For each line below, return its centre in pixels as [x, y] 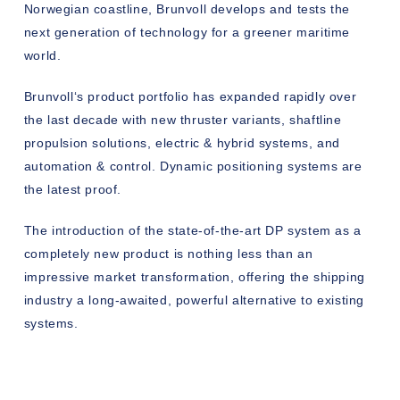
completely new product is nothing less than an [168, 253]
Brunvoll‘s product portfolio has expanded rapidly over [190, 96]
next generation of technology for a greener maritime [187, 32]
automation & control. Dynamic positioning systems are [193, 166]
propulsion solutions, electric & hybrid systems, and [182, 142]
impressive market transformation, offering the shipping [194, 276]
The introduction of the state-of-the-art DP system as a [192, 230]
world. [42, 55]
